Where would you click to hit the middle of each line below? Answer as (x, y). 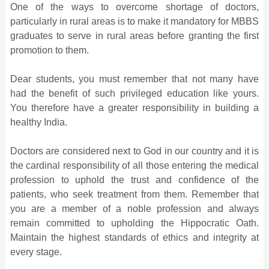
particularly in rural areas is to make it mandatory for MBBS (134, 21)
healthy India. (38, 122)
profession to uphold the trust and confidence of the (134, 180)
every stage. (36, 252)
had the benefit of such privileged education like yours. (134, 93)
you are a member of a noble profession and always (134, 208)
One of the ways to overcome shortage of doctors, (134, 7)
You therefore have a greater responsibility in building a (134, 107)
